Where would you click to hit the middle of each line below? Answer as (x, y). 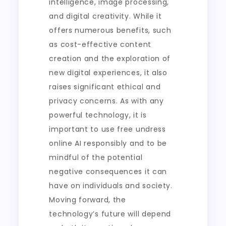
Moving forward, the (88, 200)
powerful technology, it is (98, 115)
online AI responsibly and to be (108, 143)
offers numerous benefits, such (110, 30)
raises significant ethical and (105, 87)
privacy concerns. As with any (106, 101)
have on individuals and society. (111, 186)
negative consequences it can (108, 172)
